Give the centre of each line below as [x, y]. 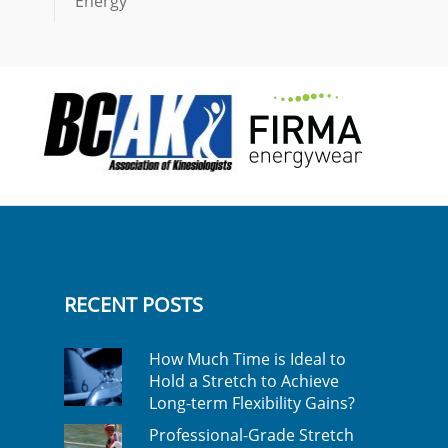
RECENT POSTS [133, 304]
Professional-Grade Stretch [251, 435]
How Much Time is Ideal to [247, 359]
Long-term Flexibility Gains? [251, 403]
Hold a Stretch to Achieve [243, 381]
